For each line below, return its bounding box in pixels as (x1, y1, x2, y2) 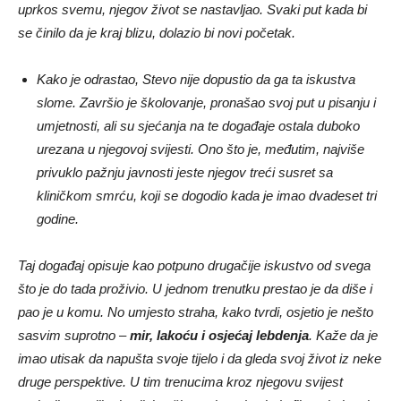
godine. (37, 210, 79, 226)
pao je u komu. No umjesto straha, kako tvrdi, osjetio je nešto (18, 303, 373, 320)
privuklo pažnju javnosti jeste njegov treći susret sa (37, 164, 333, 180)
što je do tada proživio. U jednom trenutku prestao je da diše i (18, 280, 372, 296)
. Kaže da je (309, 327, 378, 343)
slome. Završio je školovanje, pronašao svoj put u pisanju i (37, 94, 376, 110)
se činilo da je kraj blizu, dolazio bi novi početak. (18, 24, 295, 40)
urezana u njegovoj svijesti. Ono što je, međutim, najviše (37, 141, 364, 157)
